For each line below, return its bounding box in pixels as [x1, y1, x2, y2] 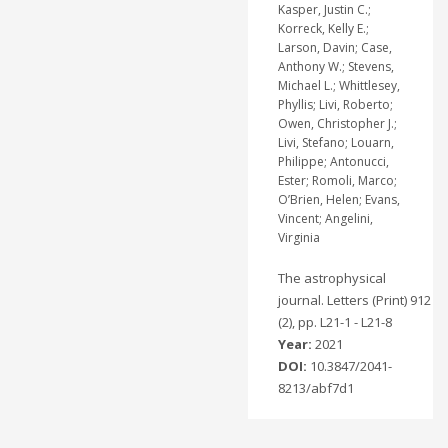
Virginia [277, 228, 320, 246]
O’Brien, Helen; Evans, [277, 190, 400, 208]
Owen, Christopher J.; [277, 114, 397, 132]
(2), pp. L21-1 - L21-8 [277, 312, 392, 331]
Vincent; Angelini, [277, 209, 373, 227]
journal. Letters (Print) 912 [277, 290, 431, 309]
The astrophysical [277, 268, 386, 287]
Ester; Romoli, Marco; [277, 171, 397, 189]
